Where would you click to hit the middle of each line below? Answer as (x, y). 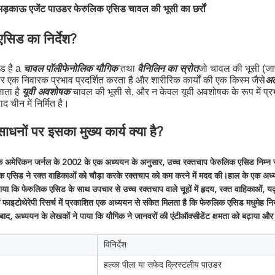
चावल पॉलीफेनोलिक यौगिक (71, 69)
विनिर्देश (115, 244)
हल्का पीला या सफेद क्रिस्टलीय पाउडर (163, 265)
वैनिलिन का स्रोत (168, 69)
